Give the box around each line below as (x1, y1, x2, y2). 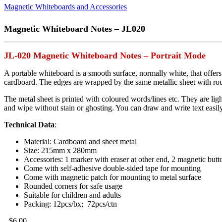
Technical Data (4, 120, 55, 129)
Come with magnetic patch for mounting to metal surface (24, 173, 201, 182)
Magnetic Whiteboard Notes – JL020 (4, 24, 145, 34)
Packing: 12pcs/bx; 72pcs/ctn (24, 200, 117, 209)
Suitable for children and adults (24, 191, 121, 200)
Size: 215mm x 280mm (24, 146, 97, 155)
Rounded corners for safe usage (24, 182, 122, 191)
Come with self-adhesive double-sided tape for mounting (24, 164, 201, 173)
